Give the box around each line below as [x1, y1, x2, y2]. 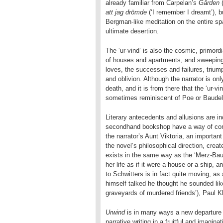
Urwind [106, 209, 125, 216]
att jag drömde [106, 8, 147, 16]
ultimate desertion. [106, 27, 159, 35]
